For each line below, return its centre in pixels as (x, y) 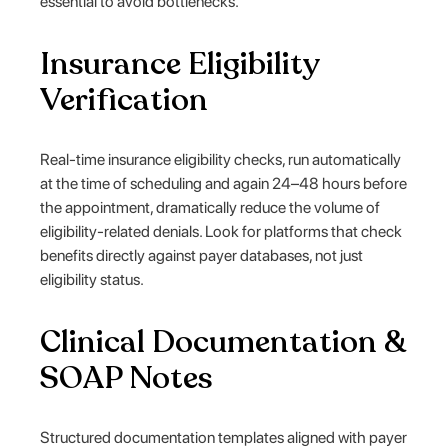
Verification (124, 99)
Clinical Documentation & (223, 341)
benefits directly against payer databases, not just (202, 255)
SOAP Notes (126, 377)
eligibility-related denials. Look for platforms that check (221, 231)
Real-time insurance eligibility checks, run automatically (221, 159)
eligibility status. (92, 279)
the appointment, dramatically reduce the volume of (210, 207)
